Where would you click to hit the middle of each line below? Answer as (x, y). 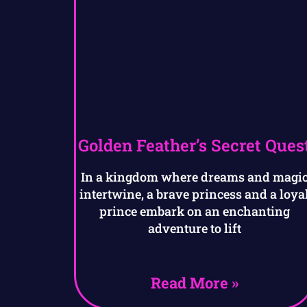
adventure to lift (194, 229)
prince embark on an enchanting (194, 211)
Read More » (194, 283)
